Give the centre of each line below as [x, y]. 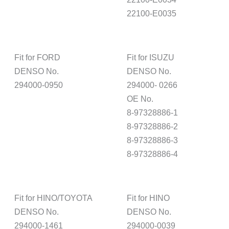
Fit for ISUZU [151, 57]
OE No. [140, 98]
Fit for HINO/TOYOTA [54, 198]
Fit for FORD [38, 57]
